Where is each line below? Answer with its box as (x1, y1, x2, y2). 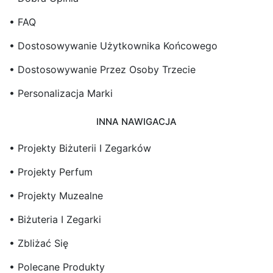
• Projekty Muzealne (9, 189, 103, 202)
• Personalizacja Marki (9, 87, 113, 99)
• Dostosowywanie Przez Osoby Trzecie (9, 63, 196, 76)
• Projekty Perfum (9, 165, 93, 178)
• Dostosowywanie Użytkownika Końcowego (9, 40, 218, 52)
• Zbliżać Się (9, 236, 68, 249)
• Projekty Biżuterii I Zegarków (9, 141, 151, 154)
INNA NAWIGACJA (96, 115, 177, 127)
